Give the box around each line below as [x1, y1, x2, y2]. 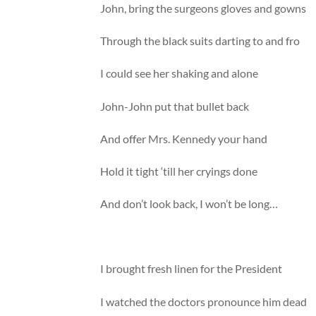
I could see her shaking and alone [100, 66, 259, 80]
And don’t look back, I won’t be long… [100, 197, 279, 211]
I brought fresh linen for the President [100, 262, 283, 276]
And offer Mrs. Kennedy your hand [100, 131, 268, 145]
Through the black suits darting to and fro [100, 34, 300, 48]
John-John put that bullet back [100, 99, 250, 113]
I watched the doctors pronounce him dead [100, 294, 308, 308]
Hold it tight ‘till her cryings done [100, 164, 258, 178]
